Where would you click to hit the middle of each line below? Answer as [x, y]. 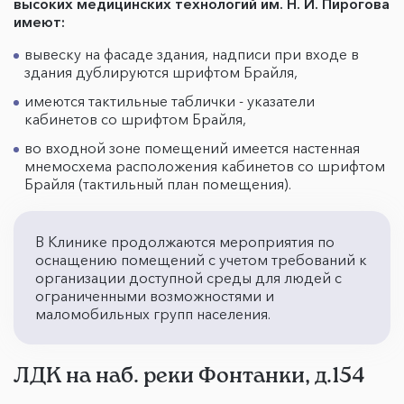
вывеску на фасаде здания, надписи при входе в [192, 54]
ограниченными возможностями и [155, 296]
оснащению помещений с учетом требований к [201, 260]
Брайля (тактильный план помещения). [158, 184]
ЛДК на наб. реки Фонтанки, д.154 [189, 375]
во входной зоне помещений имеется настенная [192, 148]
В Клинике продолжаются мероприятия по [185, 242]
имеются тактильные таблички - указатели [170, 101]
